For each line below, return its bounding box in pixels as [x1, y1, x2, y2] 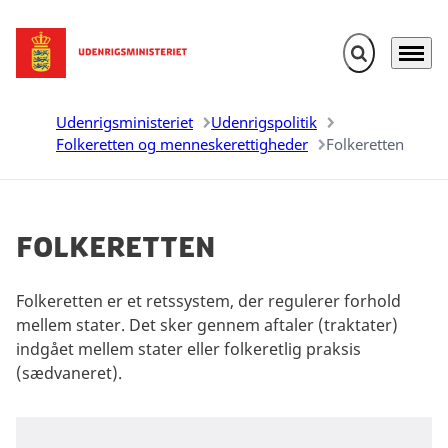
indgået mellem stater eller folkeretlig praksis [16, 337, 361, 360]
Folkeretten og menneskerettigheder [56, 134, 308, 154]
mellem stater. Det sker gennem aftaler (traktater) [16, 313, 398, 336]
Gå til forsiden [15, 52, 122, 75]
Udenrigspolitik [211, 112, 317, 132]
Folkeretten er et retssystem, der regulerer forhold [16, 289, 401, 312]
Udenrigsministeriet [56, 112, 193, 132]
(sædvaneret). [16, 361, 126, 384]
